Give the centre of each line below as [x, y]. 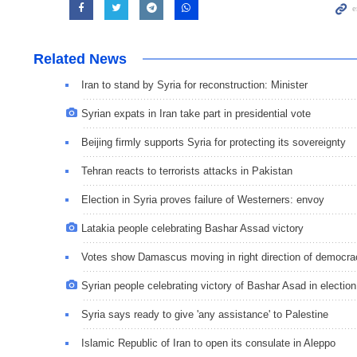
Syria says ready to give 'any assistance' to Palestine [205, 314]
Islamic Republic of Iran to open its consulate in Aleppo [208, 343]
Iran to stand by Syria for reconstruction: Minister [194, 84]
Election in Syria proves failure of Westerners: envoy [203, 199]
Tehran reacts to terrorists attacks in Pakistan [187, 171]
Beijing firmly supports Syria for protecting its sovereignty [214, 142]
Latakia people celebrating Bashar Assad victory [192, 228]
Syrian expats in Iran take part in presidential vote [196, 113]
